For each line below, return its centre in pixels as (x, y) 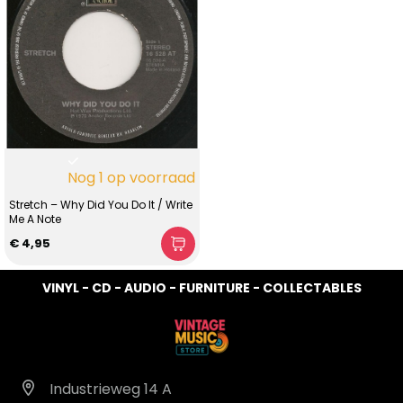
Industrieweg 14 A (111, 389)
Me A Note (35, 219)
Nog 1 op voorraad (131, 178)
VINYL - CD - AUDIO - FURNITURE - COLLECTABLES (201, 287)
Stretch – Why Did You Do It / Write (101, 205)
